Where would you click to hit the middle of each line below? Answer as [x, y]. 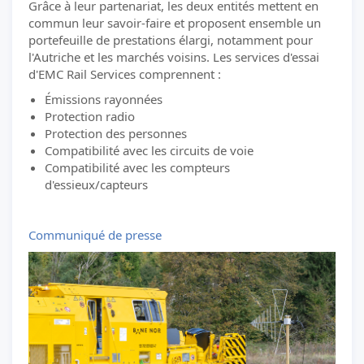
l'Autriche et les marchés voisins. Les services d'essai [174, 57]
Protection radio [90, 116]
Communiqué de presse [95, 235]
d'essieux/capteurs [96, 184]
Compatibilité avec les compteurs [137, 167]
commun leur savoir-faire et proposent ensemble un [175, 23]
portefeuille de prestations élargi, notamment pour [171, 40]
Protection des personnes [116, 133]
